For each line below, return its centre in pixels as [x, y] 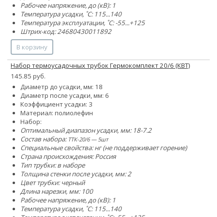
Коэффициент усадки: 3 [56, 104]
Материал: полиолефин [57, 113]
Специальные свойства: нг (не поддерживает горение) [104, 147]
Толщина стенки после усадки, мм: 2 [76, 174]
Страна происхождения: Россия [68, 156]
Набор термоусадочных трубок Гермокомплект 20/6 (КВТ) [101, 65]
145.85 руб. [28, 76]
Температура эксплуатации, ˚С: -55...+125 [83, 23]
